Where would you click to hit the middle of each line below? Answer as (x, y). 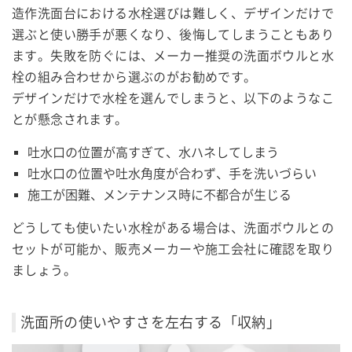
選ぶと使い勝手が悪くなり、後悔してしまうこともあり (173, 35)
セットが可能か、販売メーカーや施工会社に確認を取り (173, 249)
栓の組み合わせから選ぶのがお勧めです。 (134, 77)
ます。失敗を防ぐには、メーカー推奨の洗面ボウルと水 (173, 56)
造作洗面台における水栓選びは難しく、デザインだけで (173, 13)
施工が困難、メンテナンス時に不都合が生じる (159, 195)
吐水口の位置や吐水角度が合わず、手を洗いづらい (172, 174)
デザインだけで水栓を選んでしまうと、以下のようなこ (173, 98)
